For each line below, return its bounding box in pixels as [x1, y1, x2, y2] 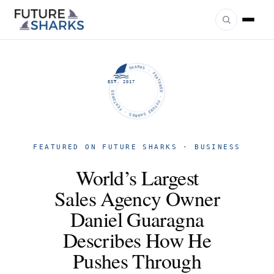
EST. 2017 [108, 78, 136, 84]
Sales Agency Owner [54, 185, 220, 212]
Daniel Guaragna [70, 206, 204, 232]
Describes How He [62, 226, 212, 253]
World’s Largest [75, 164, 199, 191]
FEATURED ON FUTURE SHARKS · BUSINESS [33, 143, 241, 151]
